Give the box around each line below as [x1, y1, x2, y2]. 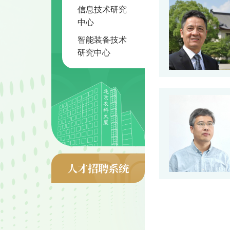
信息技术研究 [78, 5, 127, 14]
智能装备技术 [78, 34, 127, 44]
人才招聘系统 [67, 160, 129, 176]
